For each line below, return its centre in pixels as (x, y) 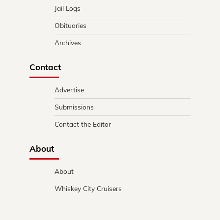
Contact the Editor (83, 124)
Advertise (69, 89)
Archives (68, 42)
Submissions (74, 107)
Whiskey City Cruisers (88, 188)
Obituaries (70, 25)
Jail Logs (68, 8)
